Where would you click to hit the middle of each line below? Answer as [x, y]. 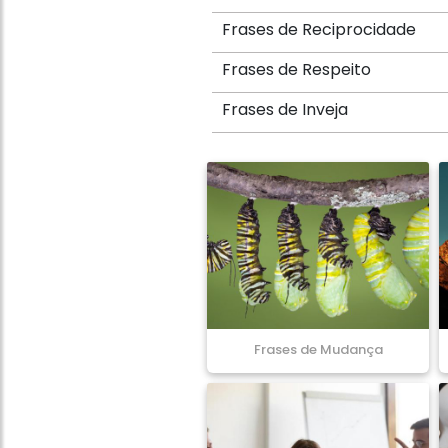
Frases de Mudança [318, 349]
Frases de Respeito [296, 69]
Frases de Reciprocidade [319, 29]
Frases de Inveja [285, 109]
